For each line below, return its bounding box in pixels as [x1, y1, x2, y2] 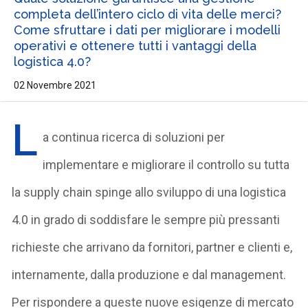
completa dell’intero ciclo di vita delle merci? [13, 6, 281, 21]
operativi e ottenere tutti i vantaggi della [13, 38, 256, 53]
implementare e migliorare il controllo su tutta [43, 157, 290, 172]
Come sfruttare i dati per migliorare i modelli [13, 22, 280, 37]
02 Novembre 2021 [13, 79, 96, 91]
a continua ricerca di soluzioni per [43, 129, 225, 144]
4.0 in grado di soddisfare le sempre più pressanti [12, 212, 280, 227]
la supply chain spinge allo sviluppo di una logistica [12, 184, 287, 199]
